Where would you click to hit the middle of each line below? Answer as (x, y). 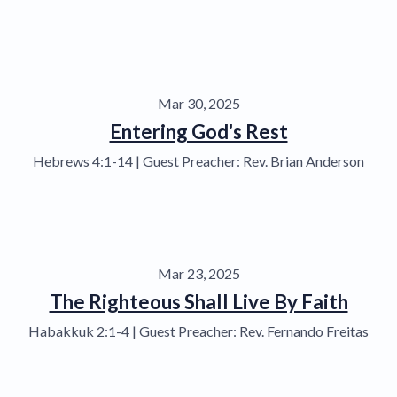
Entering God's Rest (198, 131)
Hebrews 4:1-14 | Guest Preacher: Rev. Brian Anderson (198, 160)
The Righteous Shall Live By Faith (198, 301)
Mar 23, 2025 (198, 273)
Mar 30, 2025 (198, 103)
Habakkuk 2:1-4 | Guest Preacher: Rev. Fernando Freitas (198, 331)
